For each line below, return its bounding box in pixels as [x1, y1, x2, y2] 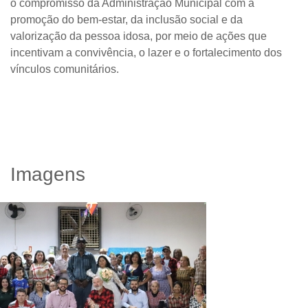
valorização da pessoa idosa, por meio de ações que [10, 30, 267, 42]
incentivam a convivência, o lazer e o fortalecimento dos [10, 46, 282, 58]
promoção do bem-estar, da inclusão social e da [10, 13, 243, 25]
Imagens [10, 163, 85, 185]
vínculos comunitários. [10, 63, 119, 75]
